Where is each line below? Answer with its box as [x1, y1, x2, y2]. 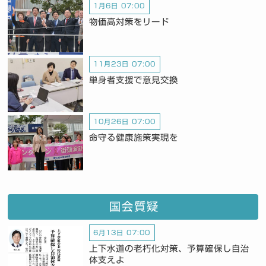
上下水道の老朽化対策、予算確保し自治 [88, 244, 249, 254]
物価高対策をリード [88, 17, 169, 27]
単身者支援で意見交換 [88, 75, 178, 84]
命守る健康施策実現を [88, 133, 178, 142]
